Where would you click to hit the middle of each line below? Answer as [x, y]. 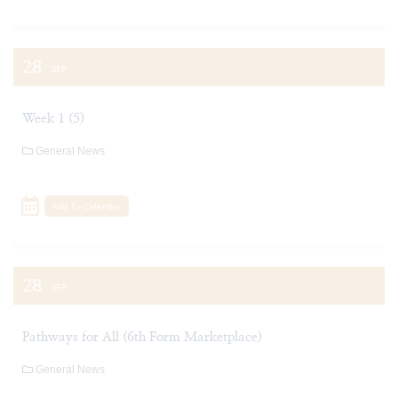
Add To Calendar [87, 206]
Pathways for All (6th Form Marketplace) [142, 337]
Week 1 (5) [53, 119]
